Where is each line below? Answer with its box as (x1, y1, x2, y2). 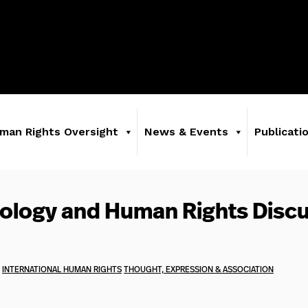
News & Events (144, 125, 228, 138)
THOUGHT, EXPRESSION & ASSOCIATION (124, 263, 274, 275)
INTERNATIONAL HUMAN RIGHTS (2, 263, 122, 275)
